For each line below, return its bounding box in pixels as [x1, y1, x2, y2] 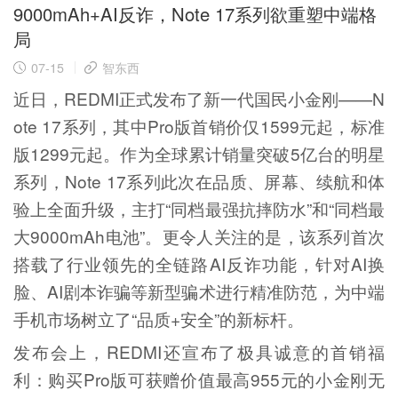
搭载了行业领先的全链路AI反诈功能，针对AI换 [12, 251, 386, 276]
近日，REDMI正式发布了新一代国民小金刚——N [12, 86, 386, 111]
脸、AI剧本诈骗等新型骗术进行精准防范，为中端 [12, 279, 386, 304]
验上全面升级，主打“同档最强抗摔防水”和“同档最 [12, 196, 386, 221]
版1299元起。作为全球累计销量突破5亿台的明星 [12, 141, 386, 166]
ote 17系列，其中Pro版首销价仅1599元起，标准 [12, 114, 386, 139]
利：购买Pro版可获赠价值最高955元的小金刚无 [12, 367, 386, 392]
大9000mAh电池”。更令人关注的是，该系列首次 [12, 224, 386, 249]
